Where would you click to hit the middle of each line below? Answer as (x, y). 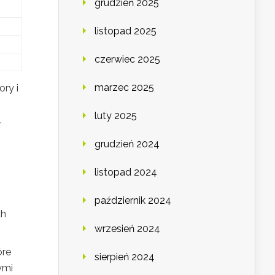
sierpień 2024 (125, 257)
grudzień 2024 (127, 144)
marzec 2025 (124, 88)
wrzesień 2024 (127, 229)
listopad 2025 (126, 31)
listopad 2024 (126, 172)
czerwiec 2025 (127, 60)
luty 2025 (116, 116)
